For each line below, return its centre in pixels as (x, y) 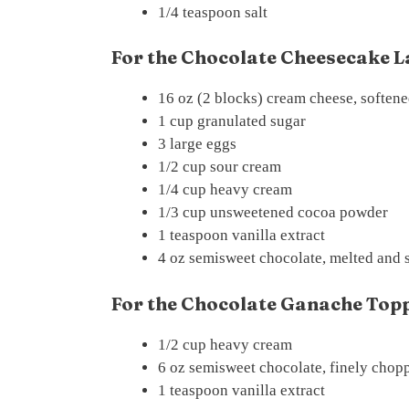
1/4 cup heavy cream (225, 189)
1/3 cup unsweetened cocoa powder (273, 212)
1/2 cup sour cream (220, 167)
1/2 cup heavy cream (225, 344)
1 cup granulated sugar (232, 121)
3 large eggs (197, 144)
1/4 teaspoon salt (213, 12)
